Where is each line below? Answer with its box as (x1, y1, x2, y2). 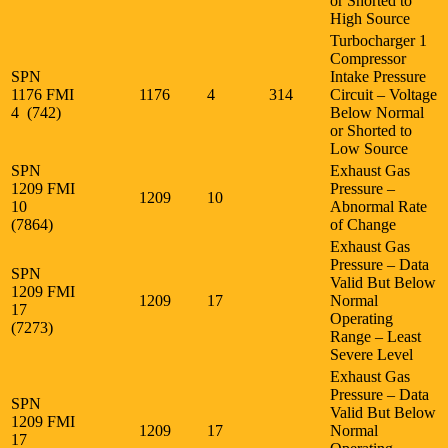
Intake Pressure (330, 67, 426, 85)
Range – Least (330, 327, 421, 345)
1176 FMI (11, 85, 74, 103)
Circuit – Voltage (330, 85, 437, 103)
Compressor (330, 49, 406, 67)
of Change (330, 215, 396, 233)
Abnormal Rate (330, 197, 427, 215)
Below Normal (330, 103, 424, 121)
